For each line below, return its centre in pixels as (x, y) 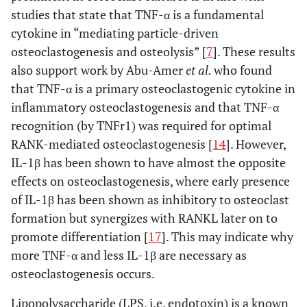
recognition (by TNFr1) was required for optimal (141, 125)
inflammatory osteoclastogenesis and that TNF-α (145, 107)
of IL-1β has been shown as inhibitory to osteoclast (150, 199)
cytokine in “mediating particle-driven (115, 33)
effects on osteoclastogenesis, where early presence (150, 181)
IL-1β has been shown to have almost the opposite (148, 162)
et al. (200, 70)
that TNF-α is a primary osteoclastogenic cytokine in (153, 88)
